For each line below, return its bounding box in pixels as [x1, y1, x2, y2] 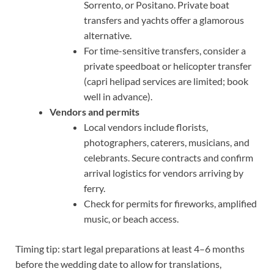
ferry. [84, 182, 105, 194]
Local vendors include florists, [84, 121, 208, 133]
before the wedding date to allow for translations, [15, 258, 221, 270]
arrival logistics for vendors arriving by [84, 167, 243, 179]
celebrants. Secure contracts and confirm [84, 152, 253, 164]
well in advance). [84, 91, 152, 103]
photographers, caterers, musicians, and [84, 136, 250, 149]
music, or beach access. [84, 213, 179, 225]
